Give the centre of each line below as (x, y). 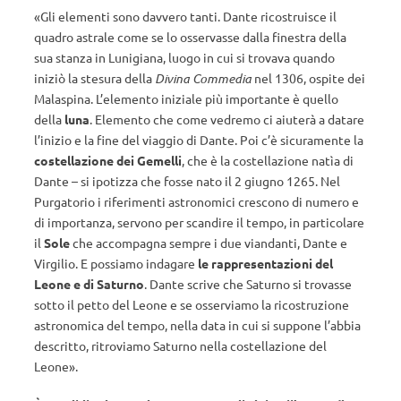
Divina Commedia (203, 78)
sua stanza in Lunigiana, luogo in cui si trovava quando (184, 57)
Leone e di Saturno (89, 284)
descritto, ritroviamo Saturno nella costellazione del (180, 346)
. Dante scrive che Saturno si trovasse (248, 284)
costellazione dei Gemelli (108, 160)
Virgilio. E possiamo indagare (116, 263)
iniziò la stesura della (94, 78)
